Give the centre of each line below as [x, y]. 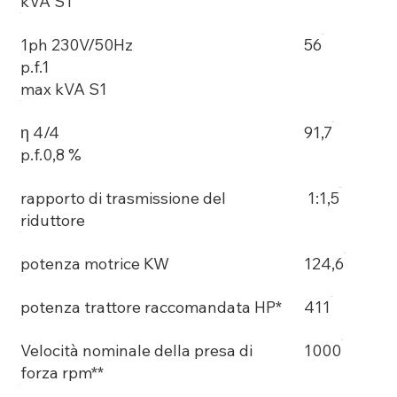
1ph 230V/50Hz [76, 45]
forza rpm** [63, 373]
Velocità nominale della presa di [136, 351]
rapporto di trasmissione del [123, 198]
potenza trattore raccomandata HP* [151, 307]
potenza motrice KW [96, 264]
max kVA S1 [65, 90]
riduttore [54, 221]
